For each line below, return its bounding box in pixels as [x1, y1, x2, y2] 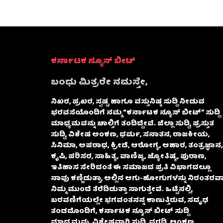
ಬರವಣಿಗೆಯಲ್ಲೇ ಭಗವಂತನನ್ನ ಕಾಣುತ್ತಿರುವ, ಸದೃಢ [51, 195, 209, 207]
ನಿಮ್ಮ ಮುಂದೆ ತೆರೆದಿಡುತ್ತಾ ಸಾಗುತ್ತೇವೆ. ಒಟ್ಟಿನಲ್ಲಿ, [51, 184, 193, 196]
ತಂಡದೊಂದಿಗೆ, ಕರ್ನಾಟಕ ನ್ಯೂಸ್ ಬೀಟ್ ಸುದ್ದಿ [51, 206, 189, 218]
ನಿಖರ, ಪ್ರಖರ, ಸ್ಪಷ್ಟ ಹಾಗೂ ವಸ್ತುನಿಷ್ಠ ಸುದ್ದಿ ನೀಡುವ [51, 96, 205, 109]
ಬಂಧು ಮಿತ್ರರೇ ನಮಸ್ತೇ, [51, 75, 147, 91]
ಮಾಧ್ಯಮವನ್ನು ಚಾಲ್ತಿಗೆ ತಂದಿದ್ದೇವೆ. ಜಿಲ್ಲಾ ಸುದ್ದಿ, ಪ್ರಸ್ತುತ [51, 118, 214, 130]
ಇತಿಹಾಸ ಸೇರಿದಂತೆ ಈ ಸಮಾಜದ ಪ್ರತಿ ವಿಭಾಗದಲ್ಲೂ [51, 162, 211, 174]
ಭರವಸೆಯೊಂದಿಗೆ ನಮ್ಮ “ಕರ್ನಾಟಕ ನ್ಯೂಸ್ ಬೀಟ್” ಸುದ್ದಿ [51, 107, 220, 119]
